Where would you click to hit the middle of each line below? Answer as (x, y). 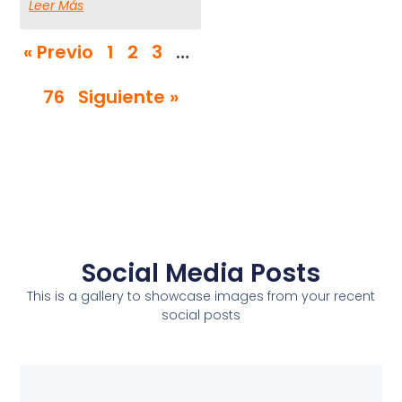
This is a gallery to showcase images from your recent (201, 297)
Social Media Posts (201, 274)
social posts (201, 315)
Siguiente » (128, 97)
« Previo (58, 52)
